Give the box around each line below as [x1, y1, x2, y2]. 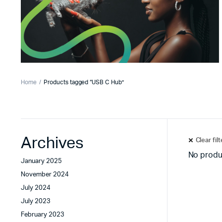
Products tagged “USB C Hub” [43, 79, 124, 85]
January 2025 [21, 158, 62, 165]
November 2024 [21, 171, 69, 178]
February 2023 [21, 212, 64, 218]
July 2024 [21, 185, 51, 191]
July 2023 [21, 198, 51, 205]
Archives [21, 135, 84, 151]
